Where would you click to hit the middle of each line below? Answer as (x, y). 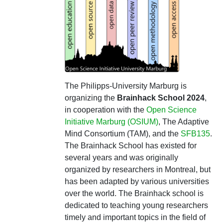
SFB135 (195, 134)
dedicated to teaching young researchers (136, 205)
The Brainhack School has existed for (130, 146)
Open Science (171, 110)
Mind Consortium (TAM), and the (122, 134)
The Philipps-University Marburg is (125, 86)
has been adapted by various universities (137, 181)
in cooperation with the (105, 110)
